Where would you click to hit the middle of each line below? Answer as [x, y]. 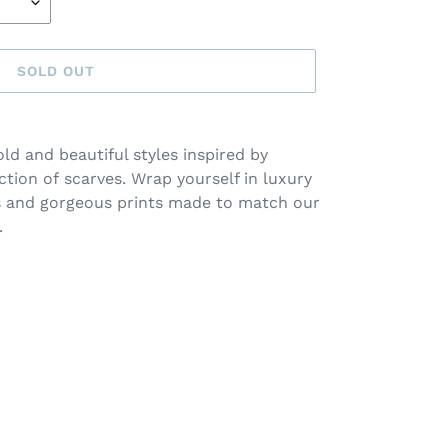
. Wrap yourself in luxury [217, 178]
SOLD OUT [56, 70]
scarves [93, 178]
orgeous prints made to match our [184, 202]
